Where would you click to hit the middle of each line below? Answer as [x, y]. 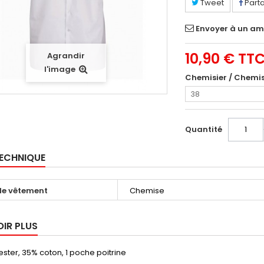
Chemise [147, 191]
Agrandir [66, 56]
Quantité [204, 129]
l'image [60, 70]
